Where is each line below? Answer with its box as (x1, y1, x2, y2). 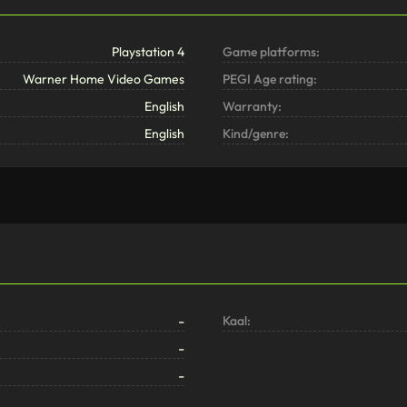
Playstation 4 (112, 44, 185, 61)
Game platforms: (222, 44, 320, 61)
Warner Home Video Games (23, 71, 185, 88)
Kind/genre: (222, 125, 289, 143)
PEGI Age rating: (222, 71, 317, 88)
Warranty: (222, 98, 282, 115)
